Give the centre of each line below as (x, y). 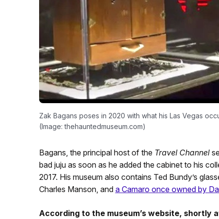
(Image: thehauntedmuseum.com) (92, 126)
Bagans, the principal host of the (97, 152)
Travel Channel (182, 152)
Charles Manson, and (77, 189)
